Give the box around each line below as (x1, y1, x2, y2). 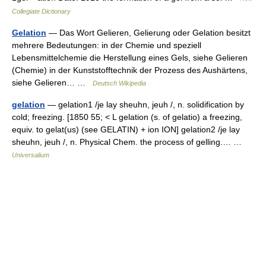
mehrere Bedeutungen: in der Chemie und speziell (12, 40, 201, 50)
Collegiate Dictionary (12, 8, 71, 15)
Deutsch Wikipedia (93, 80, 146, 87)
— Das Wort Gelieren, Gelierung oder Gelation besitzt (46, 28, 251, 37)
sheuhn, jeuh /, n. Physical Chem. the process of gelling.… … (12, 137, 246, 147)
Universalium (12, 151, 49, 159)
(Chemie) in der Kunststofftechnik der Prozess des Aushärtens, (12, 65, 248, 75)
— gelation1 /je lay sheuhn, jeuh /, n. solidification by (45, 100, 244, 109)
